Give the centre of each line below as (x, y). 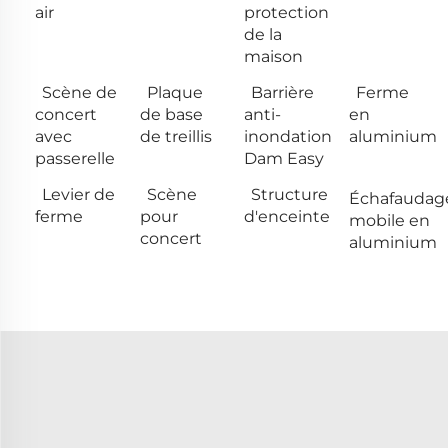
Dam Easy (284, 158)
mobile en (389, 220)
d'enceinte (287, 216)
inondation (288, 136)
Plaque (174, 92)
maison (273, 56)
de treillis (175, 136)
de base (171, 114)
